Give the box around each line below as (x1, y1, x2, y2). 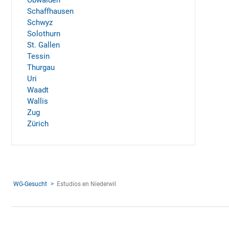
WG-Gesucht (13, 180, 47, 188)
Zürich (27, 119, 49, 128)
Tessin (27, 52, 50, 61)
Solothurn (27, 29, 60, 38)
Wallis (27, 97, 48, 106)
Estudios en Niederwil (57, 180, 116, 188)
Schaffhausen (27, 7, 74, 16)
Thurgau (27, 63, 55, 72)
